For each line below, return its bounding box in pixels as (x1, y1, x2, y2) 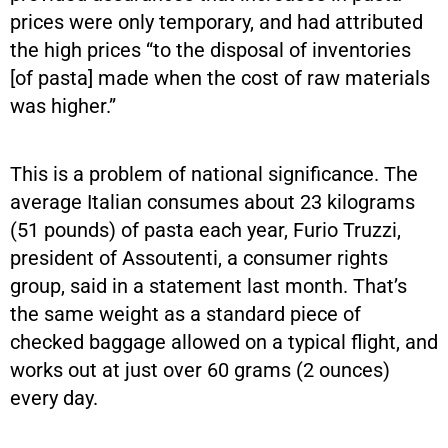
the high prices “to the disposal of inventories (10, 38, 411, 62)
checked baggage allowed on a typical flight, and (10, 330, 438, 354)
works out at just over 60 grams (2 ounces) (10, 358, 390, 382)
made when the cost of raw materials (98, 66, 430, 90)
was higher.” (10, 94, 116, 118)
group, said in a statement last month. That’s (10, 274, 407, 298)
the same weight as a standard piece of (10, 302, 361, 326)
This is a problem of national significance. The (10, 162, 418, 186)
